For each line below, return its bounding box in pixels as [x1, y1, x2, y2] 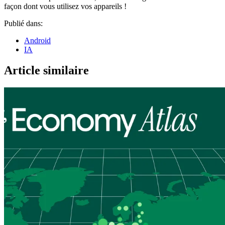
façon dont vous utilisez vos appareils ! [4, 2, 127, 11]
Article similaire [4, 64, 89, 77]
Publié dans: [4, 19, 43, 28]
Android [24, 36, 51, 45]
